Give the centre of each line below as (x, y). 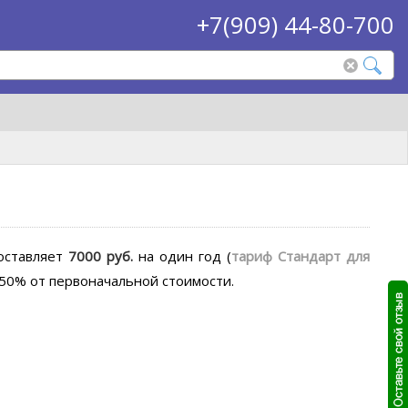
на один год (183, 255)
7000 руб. (101, 255)
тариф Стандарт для (301, 255)
